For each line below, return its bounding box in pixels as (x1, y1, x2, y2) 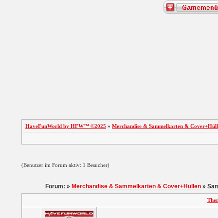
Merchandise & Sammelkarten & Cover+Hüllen (72, 183, 201, 190)
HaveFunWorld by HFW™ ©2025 (25, 123, 106, 129)
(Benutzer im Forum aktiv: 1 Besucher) (21, 162, 109, 168)
